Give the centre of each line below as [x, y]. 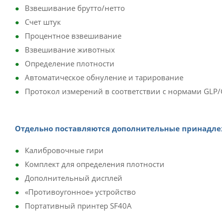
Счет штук [43, 22]
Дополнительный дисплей [74, 178]
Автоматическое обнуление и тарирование [104, 77]
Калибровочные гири [64, 150]
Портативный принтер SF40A [78, 206]
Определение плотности [70, 63]
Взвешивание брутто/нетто [75, 8]
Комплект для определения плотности [95, 164]
